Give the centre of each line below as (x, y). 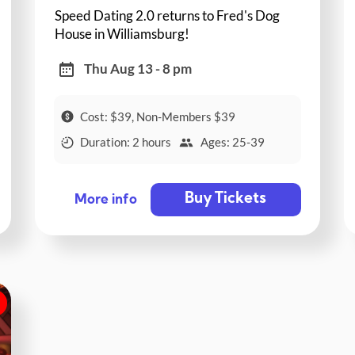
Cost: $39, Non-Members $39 (158, 116)
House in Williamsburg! (122, 33)
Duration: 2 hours (126, 142)
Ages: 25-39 (232, 142)
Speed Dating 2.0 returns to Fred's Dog (168, 15)
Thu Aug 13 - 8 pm (138, 69)
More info (105, 200)
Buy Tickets (226, 200)
